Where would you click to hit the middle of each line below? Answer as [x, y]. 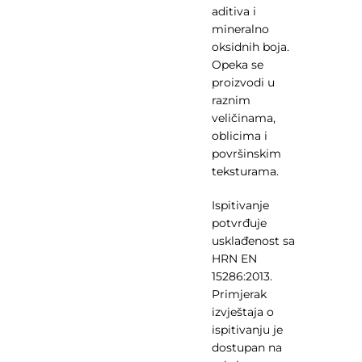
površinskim [246, 154]
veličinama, [243, 118]
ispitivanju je [247, 330]
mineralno [240, 29]
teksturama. [245, 171]
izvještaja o [242, 312]
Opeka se [237, 65]
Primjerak [239, 294]
